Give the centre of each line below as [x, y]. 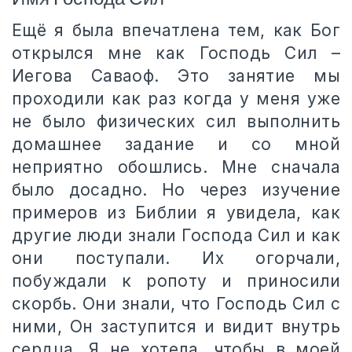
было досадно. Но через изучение [176, 190]
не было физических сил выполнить [176, 121]
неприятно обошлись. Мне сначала [176, 167]
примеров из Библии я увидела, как [176, 213]
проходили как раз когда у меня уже [176, 99]
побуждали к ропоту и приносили [176, 281]
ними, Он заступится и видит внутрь [176, 326]
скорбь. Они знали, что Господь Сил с [176, 304]
